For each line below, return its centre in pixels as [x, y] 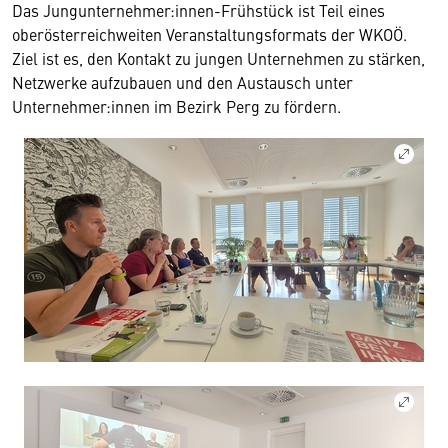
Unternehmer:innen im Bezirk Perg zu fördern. [176, 106]
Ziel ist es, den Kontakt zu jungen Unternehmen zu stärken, [218, 58]
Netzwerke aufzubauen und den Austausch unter [182, 82]
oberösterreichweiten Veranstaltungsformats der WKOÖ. [209, 34]
